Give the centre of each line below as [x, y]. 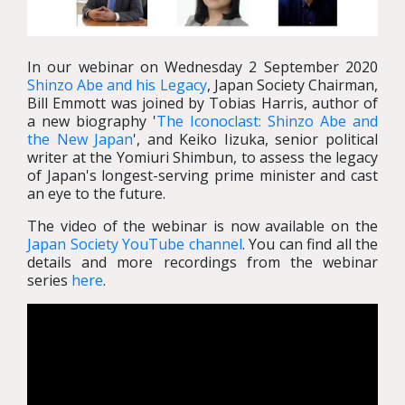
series [49, 281]
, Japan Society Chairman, [292, 85]
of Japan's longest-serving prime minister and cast [202, 176]
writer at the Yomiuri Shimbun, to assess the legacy [202, 158]
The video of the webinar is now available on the [202, 226]
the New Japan [80, 140]
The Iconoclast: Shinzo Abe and [267, 122]
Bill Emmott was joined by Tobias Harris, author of [202, 104]
